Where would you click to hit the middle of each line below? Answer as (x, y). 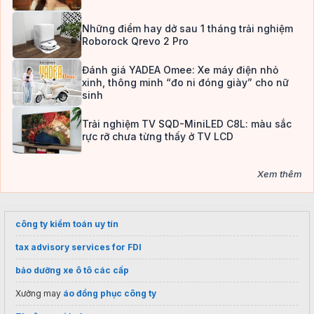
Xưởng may (39, 294)
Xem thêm (280, 174)
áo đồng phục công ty (110, 294)
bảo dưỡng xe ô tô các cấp (72, 271)
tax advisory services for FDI (78, 247)
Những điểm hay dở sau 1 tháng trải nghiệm (187, 29)
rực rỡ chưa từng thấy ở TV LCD (158, 137)
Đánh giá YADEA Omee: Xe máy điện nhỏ (180, 70)
